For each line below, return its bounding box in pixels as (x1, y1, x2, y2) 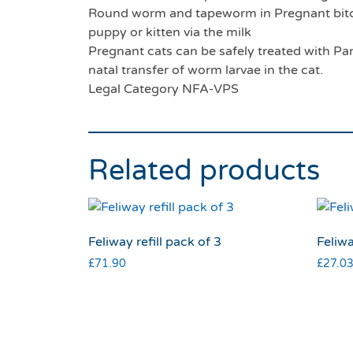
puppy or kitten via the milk (88, 24, 251, 41)
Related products (88, 154, 320, 188)
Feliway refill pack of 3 (88, 234, 221, 251)
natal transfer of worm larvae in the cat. (88, 62, 323, 79)
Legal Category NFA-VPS (88, 81, 239, 98)
